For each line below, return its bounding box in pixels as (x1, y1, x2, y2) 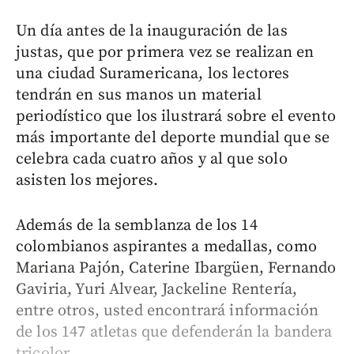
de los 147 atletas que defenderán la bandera (16, 322, 333, 342)
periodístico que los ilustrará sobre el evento (16, 106, 336, 126)
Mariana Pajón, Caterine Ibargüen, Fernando (16, 258, 337, 278)
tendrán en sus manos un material (16, 85, 262, 105)
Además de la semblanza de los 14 (16, 215, 258, 235)
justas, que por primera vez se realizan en (16, 42, 314, 62)
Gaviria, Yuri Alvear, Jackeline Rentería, (16, 279, 298, 299)
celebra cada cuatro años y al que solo (16, 149, 288, 169)
